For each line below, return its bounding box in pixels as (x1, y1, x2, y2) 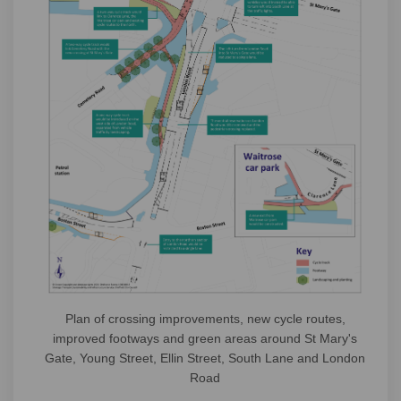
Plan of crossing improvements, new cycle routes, (64, 311, 346, 326)
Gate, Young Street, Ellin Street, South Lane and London (45, 350, 365, 365)
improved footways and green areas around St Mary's (53, 330, 357, 346)
